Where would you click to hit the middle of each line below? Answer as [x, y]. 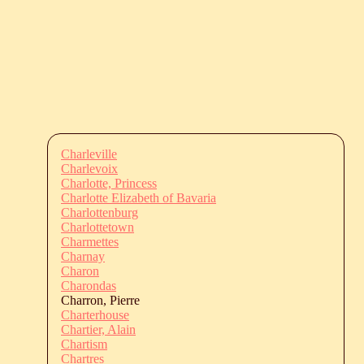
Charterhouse [95, 314]
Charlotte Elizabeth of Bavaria [139, 197]
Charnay [83, 256]
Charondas [89, 285]
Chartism [84, 344]
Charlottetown [97, 227]
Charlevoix [89, 168]
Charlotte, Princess [109, 183]
